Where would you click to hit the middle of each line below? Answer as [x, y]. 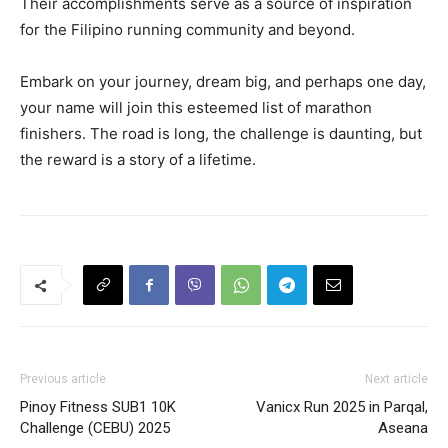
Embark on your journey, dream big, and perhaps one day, [223, 82]
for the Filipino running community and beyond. [187, 30]
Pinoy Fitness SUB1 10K [98, 407]
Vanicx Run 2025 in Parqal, [342, 407]
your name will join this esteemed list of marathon [196, 108]
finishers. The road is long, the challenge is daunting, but [221, 134]
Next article [396, 379]
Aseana [403, 428]
